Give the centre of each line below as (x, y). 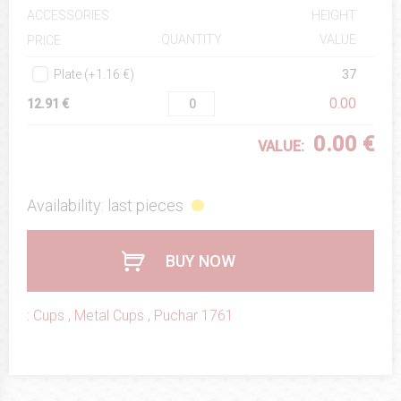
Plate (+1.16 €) (94, 75)
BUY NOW (200, 261)
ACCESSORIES (68, 16)
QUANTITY (192, 40)
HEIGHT (334, 16)
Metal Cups (109, 316)
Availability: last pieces (105, 206)
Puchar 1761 (194, 316)
